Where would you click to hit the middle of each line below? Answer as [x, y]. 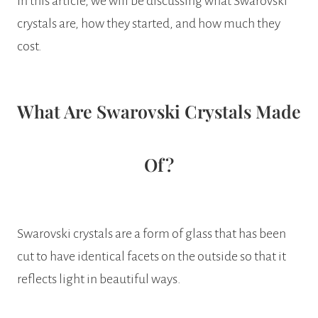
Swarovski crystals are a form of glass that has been [152, 234]
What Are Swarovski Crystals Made [159, 111]
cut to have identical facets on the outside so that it [152, 257]
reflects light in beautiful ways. [99, 279]
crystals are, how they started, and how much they [149, 24]
